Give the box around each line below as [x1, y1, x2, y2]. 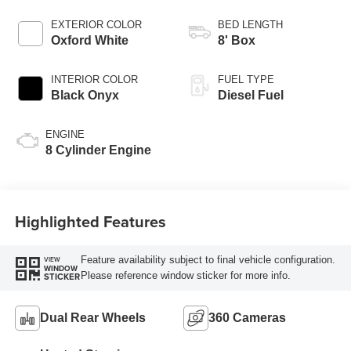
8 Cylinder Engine [45, 143, 151, 157]
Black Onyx [50, 88, 119, 102]
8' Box [218, 33, 255, 47]
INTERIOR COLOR [50, 73, 138, 85]
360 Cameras [208, 310, 286, 324]
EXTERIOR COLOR [50, 18, 142, 31]
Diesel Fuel [218, 88, 284, 102]
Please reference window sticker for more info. [80, 270, 291, 282]
